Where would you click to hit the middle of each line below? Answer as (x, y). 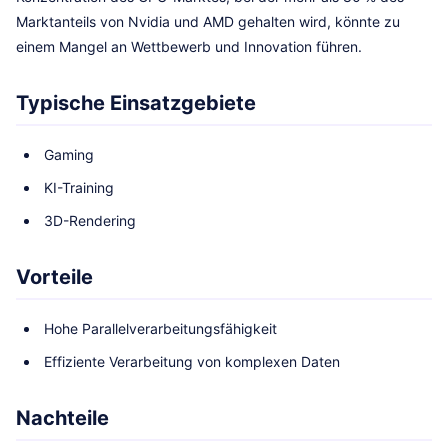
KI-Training (79, 187)
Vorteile (54, 277)
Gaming (69, 154)
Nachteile (62, 418)
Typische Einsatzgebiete (136, 103)
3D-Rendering (90, 220)
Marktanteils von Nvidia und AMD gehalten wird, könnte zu (208, 21)
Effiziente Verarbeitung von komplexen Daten (192, 361)
